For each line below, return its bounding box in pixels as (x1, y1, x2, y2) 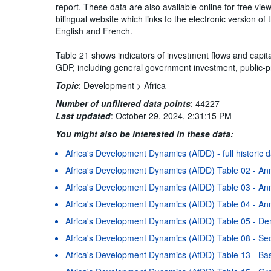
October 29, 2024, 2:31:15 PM (116, 109, 232, 122)
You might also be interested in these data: (56, 127, 234, 140)
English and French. (56, 24, 133, 37)
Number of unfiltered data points (56, 97, 191, 109)
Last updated (56, 109, 111, 122)
